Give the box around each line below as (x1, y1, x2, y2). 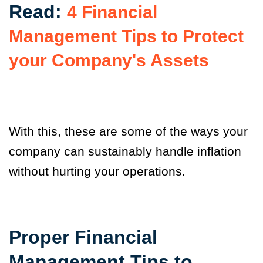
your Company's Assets (9, 50, 214, 70)
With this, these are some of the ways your (9, 124, 248, 138)
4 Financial (67, 2, 157, 22)
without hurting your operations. (9, 164, 186, 178)
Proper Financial (9, 226, 157, 248)
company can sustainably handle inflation (9, 144, 241, 158)
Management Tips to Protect (9, 26, 244, 46)
